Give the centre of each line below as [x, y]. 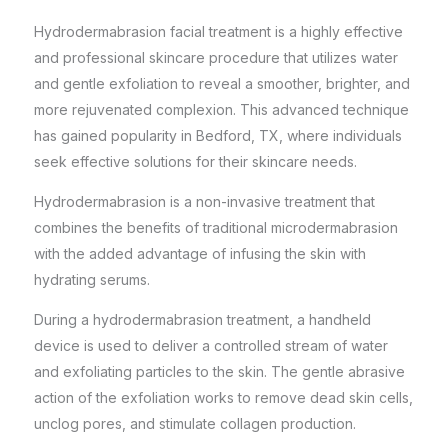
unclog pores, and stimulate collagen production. [197, 423]
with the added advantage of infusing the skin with [200, 253]
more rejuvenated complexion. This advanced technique [221, 109]
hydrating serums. [92, 279]
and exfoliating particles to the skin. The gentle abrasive [219, 371]
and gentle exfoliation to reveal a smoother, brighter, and [222, 83]
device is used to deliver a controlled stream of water [211, 345]
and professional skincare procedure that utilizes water [216, 57]
